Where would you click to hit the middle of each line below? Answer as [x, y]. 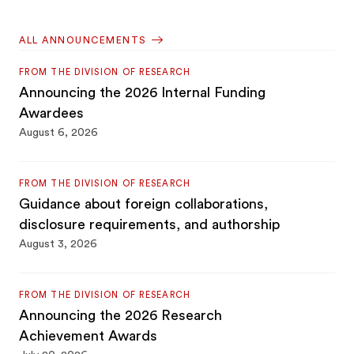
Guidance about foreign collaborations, [144, 204]
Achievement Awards [88, 336]
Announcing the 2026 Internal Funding [143, 93]
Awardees [52, 113]
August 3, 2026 [58, 245]
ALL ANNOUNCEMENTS [83, 41]
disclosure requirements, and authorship [150, 225]
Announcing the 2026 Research [121, 316]
